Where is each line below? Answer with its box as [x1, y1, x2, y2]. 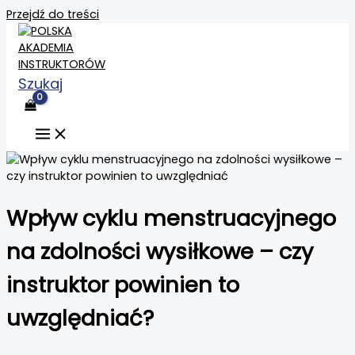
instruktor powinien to [6, 269, 239, 301]
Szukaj [18, 74, 63, 94]
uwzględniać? [6, 303, 154, 334]
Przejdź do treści [6, 6, 99, 22]
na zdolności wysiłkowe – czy [6, 236, 313, 268]
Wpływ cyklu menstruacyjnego [6, 203, 336, 235]
